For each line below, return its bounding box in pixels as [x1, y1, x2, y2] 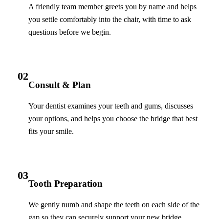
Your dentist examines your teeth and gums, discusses [28, 101, 193, 110]
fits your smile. [28, 127, 74, 135]
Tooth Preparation [28, 178, 103, 189]
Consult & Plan [28, 79, 91, 90]
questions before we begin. [28, 28, 111, 37]
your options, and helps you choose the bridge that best [28, 114, 197, 123]
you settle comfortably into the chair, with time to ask [28, 15, 191, 24]
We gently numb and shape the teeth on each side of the [28, 200, 199, 209]
